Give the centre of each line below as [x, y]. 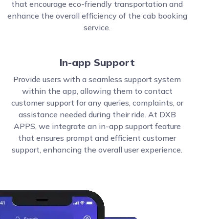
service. [97, 27]
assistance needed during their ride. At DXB [97, 114]
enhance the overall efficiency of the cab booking [97, 16]
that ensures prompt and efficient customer [97, 138]
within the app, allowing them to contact [97, 91]
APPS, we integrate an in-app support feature [97, 126]
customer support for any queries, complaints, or [97, 103]
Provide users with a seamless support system [97, 79]
